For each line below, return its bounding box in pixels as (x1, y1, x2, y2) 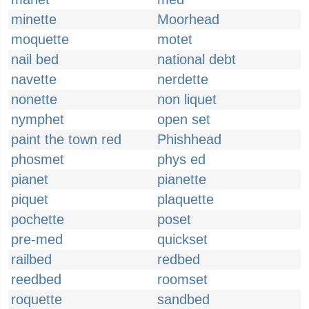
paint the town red (11, 132, 121, 147)
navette (11, 72, 57, 87)
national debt (157, 52, 236, 67)
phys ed (157, 152, 206, 167)
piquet (11, 192, 48, 207)
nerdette (157, 72, 208, 87)
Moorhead (157, 12, 219, 27)
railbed (11, 252, 52, 267)
